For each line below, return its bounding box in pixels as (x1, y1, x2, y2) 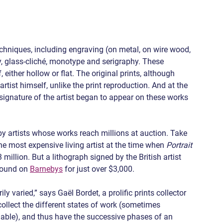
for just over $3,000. (63, 164, 134, 174)
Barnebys (30, 164, 63, 174)
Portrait (166, 140, 194, 150)
